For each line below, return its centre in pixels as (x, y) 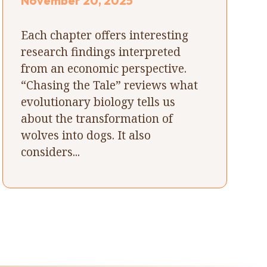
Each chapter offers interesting (105, 35)
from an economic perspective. (104, 68)
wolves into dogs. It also (86, 135)
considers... (51, 151)
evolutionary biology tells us (98, 101)
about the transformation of (97, 118)
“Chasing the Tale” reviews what (110, 85)
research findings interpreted (101, 51)
